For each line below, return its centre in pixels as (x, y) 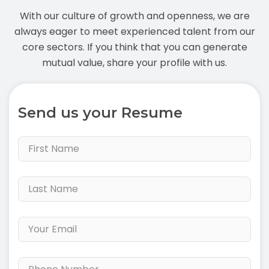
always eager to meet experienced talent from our (134, 32)
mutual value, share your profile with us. (134, 63)
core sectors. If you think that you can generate (134, 47)
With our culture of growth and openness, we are (134, 16)
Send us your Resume (100, 113)
